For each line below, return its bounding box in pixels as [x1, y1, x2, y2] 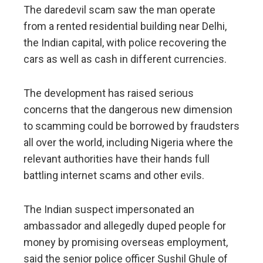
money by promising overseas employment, [23, 236, 228, 249]
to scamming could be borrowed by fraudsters [23, 120, 240, 133]
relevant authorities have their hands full [23, 153, 210, 166]
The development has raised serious [23, 87, 194, 100]
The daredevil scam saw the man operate [23, 4, 215, 16]
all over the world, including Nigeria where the [23, 136, 233, 149]
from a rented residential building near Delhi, [23, 20, 227, 33]
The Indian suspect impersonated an [23, 203, 194, 216]
